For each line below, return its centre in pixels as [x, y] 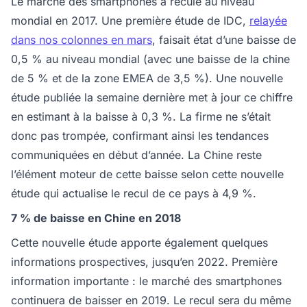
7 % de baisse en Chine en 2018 [96, 218]
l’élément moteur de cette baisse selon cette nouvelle [147, 174]
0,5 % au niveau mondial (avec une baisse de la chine [150, 59]
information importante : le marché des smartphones [146, 281]
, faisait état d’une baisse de [224, 39]
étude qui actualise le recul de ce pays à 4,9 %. [134, 193]
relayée [268, 20]
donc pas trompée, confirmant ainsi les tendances [140, 135]
